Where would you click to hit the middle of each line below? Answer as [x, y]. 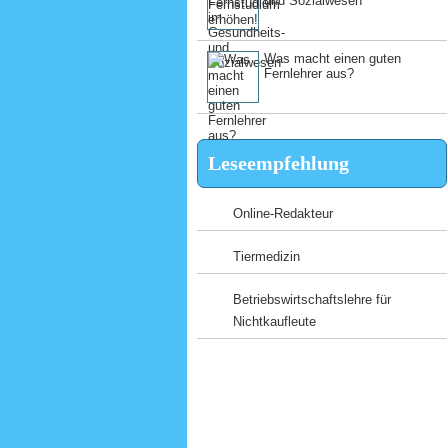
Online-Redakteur [283, 213]
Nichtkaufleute [274, 321]
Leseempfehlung [278, 163]
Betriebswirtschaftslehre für [312, 299]
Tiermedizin [266, 256]
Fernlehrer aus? [309, 73]
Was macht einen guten [332, 58]
